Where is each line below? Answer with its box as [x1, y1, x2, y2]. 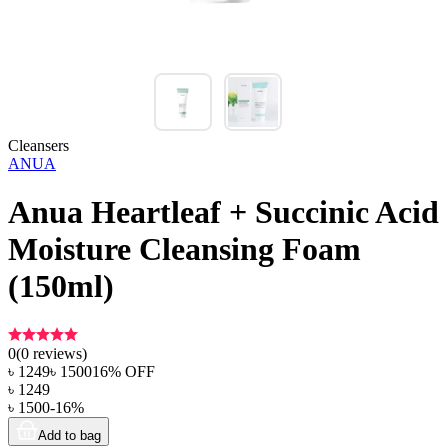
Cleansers [8, 137, 69, 154]
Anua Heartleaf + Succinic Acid [8, 194, 439, 231]
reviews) [29, 344, 87, 362]
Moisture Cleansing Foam [8, 231, 361, 268]
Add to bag [38, 427, 101, 443]
